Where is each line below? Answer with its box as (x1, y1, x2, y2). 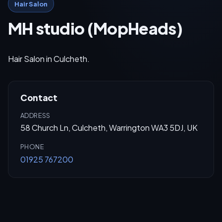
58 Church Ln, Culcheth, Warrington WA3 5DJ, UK (20, 122, 198, 133)
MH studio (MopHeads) (8, 18, 183, 38)
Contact (20, 92, 57, 103)
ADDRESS (20, 111, 51, 119)
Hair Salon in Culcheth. (8, 54, 90, 64)
